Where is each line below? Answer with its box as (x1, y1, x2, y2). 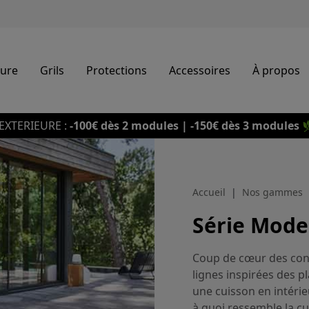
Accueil (192, 185, 226, 199)
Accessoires (169, 63, 230, 78)
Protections (86, 63, 147, 78)
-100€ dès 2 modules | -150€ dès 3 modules (67, 118, 302, 133)
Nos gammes (242, 185, 303, 199)
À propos (252, 63, 300, 78)
